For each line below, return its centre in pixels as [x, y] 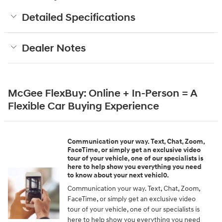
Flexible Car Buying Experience [83, 106]
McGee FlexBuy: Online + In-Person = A [103, 93]
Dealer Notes [54, 48]
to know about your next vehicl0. [118, 175]
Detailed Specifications [79, 18]
